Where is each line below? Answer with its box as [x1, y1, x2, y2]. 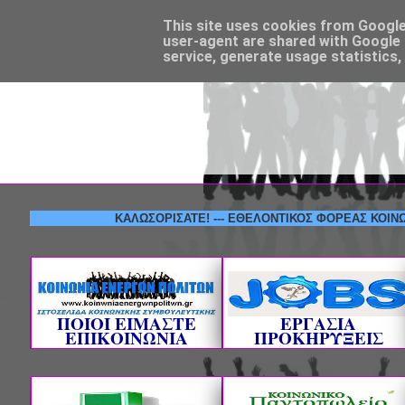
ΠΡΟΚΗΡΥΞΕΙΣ [253, 325, 383, 350]
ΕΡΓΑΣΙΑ [280, 311, 356, 335]
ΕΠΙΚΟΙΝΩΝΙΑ [65, 325, 188, 350]
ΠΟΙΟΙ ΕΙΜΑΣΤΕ [57, 311, 196, 335]
